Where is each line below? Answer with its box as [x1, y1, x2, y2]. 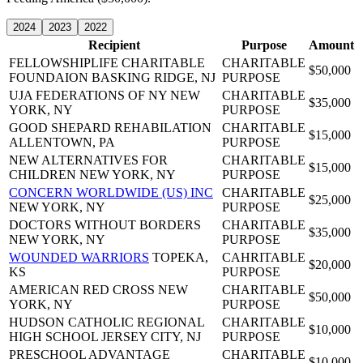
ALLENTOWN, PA [9, 135, 115, 150]
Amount [309, 38, 354, 53]
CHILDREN [9, 168, 76, 182]
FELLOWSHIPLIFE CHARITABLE [9, 56, 205, 70]
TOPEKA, [152, 250, 208, 265]
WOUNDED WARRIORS [9, 250, 149, 265]
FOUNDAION [9, 70, 88, 85]
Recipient [88, 38, 140, 53]
